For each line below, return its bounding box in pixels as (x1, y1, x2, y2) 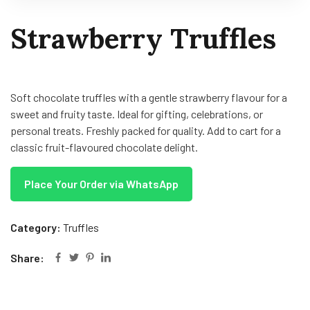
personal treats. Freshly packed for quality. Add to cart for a (10, 124, 281, 138)
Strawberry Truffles (10, 21, 276, 57)
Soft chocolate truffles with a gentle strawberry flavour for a (10, 91, 287, 104)
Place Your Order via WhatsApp (24, 177, 179, 191)
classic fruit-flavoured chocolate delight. (10, 140, 198, 154)
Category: (10, 221, 63, 235)
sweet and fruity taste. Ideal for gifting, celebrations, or (10, 107, 263, 121)
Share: (10, 251, 44, 265)
